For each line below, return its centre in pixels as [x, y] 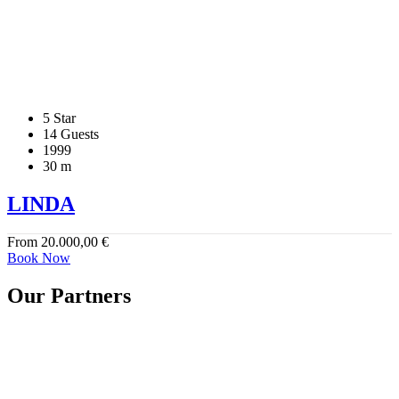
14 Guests [71, 134]
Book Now [39, 258]
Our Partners [69, 296]
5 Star [59, 118]
